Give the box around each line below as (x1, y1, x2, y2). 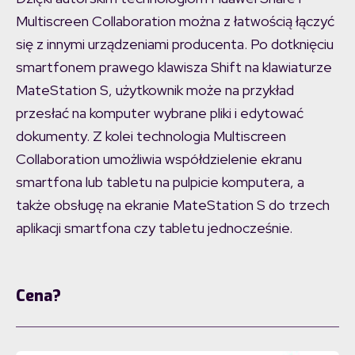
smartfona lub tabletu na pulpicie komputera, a (16, 173, 304, 192)
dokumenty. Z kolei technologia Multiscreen (16, 127, 286, 146)
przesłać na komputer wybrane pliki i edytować (16, 104, 303, 123)
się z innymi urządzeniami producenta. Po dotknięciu (16, 35, 334, 54)
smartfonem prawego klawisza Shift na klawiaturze (16, 58, 332, 77)
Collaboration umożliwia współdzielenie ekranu (16, 150, 302, 169)
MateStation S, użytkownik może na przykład (16, 81, 294, 100)
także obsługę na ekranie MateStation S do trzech (16, 196, 330, 215)
